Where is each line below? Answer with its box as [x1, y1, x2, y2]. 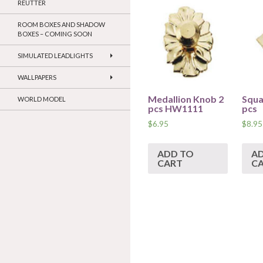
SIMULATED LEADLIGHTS [18, 52, 93, 60]
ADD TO [157, 147, 194, 159]
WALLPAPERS [18, 73, 56, 82]
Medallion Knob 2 [148, 93, 224, 104]
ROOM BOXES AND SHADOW [18, 21, 105, 29]
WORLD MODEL [18, 95, 66, 103]
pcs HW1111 [148, 103, 203, 114]
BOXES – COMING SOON [18, 30, 92, 38]
